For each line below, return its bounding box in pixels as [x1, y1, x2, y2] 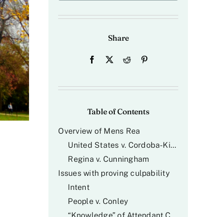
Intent [68, 183, 90, 192]
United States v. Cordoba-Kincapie [170, 140, 176, 150]
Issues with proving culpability [58, 169, 170, 178]
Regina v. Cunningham [68, 155, 150, 164]
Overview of [58, 126, 104, 136]
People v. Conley [68, 197, 128, 206]
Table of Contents [87, 107, 150, 116]
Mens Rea [104, 126, 140, 136]
